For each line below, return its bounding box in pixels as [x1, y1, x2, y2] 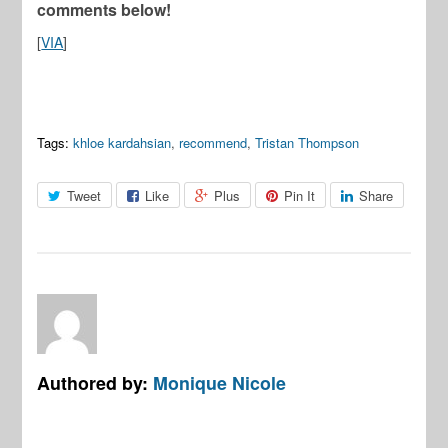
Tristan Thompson [255, 132, 360, 152]
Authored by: [37, 369, 154, 395]
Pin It [284, 185, 316, 205]
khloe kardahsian [73, 132, 172, 152]
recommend [179, 132, 248, 152]
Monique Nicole [153, 369, 287, 395]
